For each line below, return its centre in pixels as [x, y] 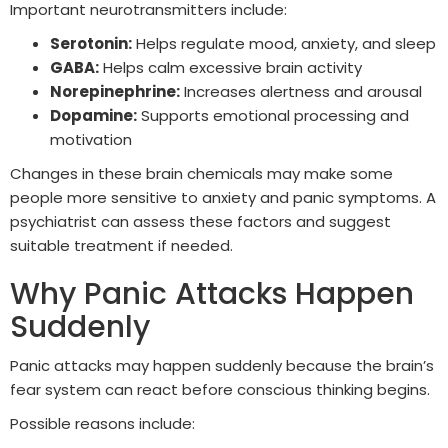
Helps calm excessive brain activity [230, 68]
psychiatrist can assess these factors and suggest [200, 222]
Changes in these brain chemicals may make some [201, 174]
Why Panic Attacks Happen [212, 294]
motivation [91, 140]
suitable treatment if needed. [121, 246]
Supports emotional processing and [273, 116]
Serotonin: [91, 44]
